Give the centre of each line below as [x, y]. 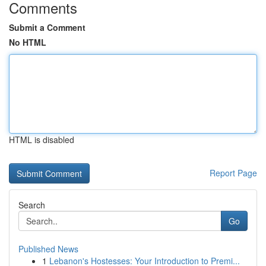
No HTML [28, 42]
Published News [48, 249]
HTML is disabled [42, 140]
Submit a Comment [47, 27]
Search [32, 205]
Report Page [233, 173]
